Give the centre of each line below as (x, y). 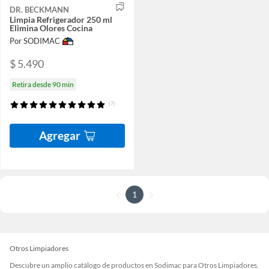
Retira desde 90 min (43, 84)
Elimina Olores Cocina (51, 28)
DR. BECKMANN (39, 10)
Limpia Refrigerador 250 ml (61, 20)
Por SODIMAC (35, 41)
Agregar (60, 135)
